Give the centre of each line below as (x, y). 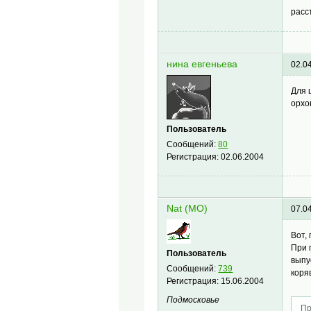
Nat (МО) (187, 209)
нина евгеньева (202, 65)
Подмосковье (193, 300)
